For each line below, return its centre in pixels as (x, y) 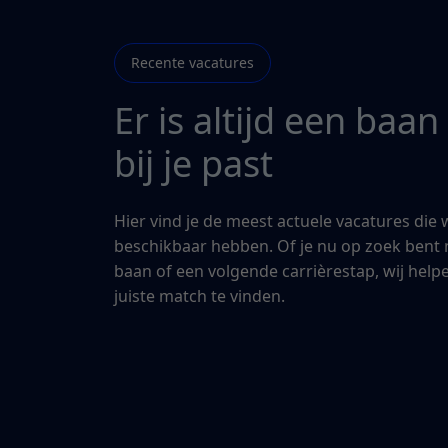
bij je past (193, 163)
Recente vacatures (192, 62)
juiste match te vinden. (199, 296)
